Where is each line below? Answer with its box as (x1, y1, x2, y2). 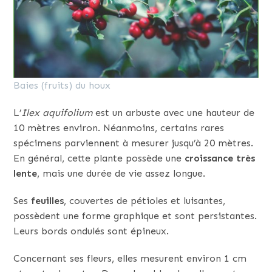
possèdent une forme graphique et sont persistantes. (13, 209, 257, 222)
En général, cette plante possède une (13, 152, 185, 164)
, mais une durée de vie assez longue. (37, 167, 206, 179)
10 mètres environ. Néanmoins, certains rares (13, 121, 225, 134)
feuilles (31, 194, 64, 206)
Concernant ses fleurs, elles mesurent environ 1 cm (13, 252, 247, 264)
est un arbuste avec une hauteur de (92, 106, 255, 118)
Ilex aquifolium (21, 106, 93, 118)
